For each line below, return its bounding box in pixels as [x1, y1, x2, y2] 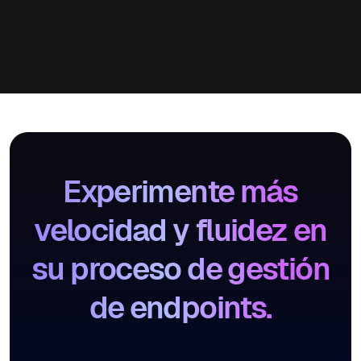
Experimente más [63, 172, 298, 212]
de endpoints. [89, 288, 272, 328]
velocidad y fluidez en [34, 210, 327, 251]
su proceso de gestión [31, 249, 330, 289]
